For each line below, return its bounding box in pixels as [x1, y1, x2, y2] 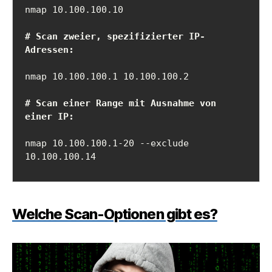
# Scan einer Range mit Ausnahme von [25, 97, 216, 109]
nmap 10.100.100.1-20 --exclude [25, 137, 189, 149]
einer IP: [25, 110, 74, 122]
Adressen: [25, 44, 74, 55]
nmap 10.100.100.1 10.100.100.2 [25, 70, 189, 82]
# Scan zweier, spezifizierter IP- [25, 30, 205, 42]
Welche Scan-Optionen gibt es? [12, 205, 217, 223]
